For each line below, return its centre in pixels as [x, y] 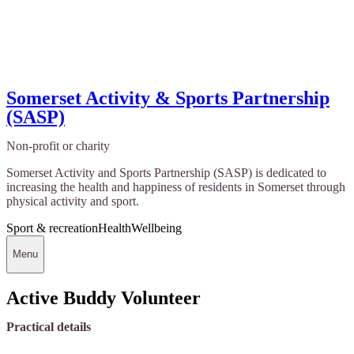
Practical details [49, 327]
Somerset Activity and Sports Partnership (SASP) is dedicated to [166, 172]
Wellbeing [156, 228]
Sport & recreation [52, 228]
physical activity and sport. [73, 201]
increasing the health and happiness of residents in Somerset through [176, 186]
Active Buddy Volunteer [104, 298]
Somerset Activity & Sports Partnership [168, 98]
